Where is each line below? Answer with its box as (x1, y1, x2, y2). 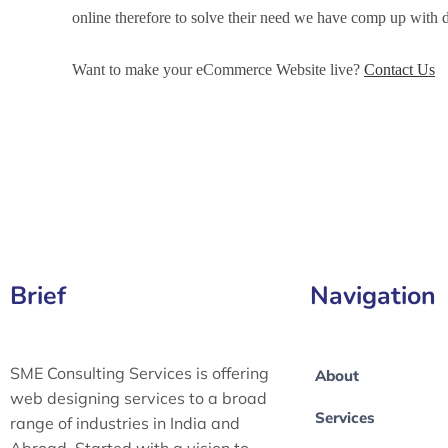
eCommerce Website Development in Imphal (72, 145, 355, 162)
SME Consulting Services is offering (10, 363, 269, 383)
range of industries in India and (10, 413, 240, 433)
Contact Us (364, 61, 435, 78)
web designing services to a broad (10, 388, 267, 408)
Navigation (310, 279, 436, 313)
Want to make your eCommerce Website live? (72, 61, 364, 78)
